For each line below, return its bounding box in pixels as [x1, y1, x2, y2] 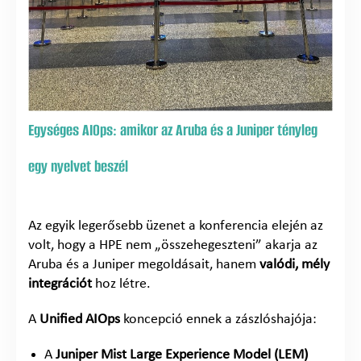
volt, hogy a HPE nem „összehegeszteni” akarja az [28, 237, 317, 253]
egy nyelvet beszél [28, 155, 128, 177]
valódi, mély [259, 256, 330, 272]
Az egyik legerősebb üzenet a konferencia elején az [28, 218, 323, 234]
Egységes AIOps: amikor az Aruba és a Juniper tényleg [28, 118, 317, 141]
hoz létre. [92, 276, 151, 292]
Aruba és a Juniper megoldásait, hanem [28, 256, 259, 272]
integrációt [28, 276, 92, 292]
